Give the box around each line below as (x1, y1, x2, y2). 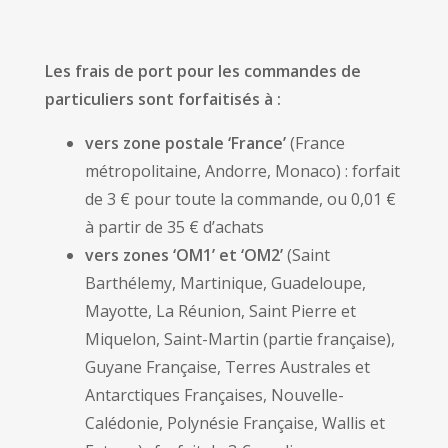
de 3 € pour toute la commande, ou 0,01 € (85, 188, 396, 210)
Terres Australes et (225, 356, 370, 378)
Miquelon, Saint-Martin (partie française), (85, 328, 395, 350)
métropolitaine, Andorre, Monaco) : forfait (85, 160, 400, 182)
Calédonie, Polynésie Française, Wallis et (85, 412, 385, 434)
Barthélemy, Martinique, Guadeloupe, (85, 272, 366, 294)
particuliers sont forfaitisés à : (45, 88, 281, 110)
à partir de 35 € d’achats (85, 216, 264, 238)
